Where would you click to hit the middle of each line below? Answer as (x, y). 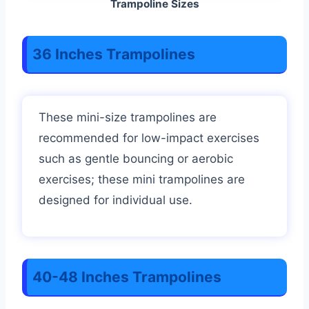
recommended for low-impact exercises (149, 138)
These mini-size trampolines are (128, 117)
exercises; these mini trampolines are (142, 179)
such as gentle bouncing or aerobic (136, 158)
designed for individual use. (116, 200)
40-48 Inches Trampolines (129, 277)
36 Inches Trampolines (116, 54)
